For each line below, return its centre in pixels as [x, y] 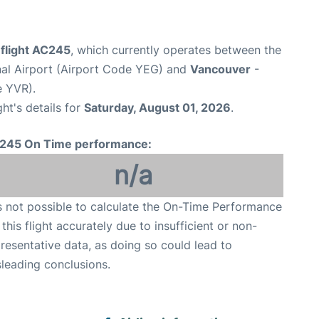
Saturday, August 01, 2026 [157, 108]
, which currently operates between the [176, 50]
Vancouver [220, 69]
